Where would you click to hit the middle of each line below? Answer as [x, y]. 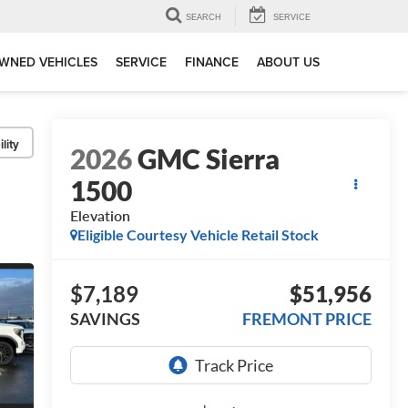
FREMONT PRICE [307, 319]
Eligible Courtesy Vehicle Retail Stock [198, 235]
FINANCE [212, 62]
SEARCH [204, 18]
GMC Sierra [208, 159]
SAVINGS [105, 319]
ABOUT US [288, 62]
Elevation [100, 216]
